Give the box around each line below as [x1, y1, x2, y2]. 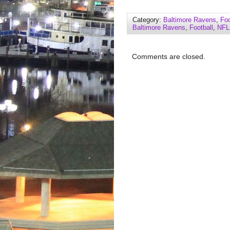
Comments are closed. [132, 52, 205, 61]
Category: [132, 16, 163, 24]
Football [189, 24, 213, 31]
